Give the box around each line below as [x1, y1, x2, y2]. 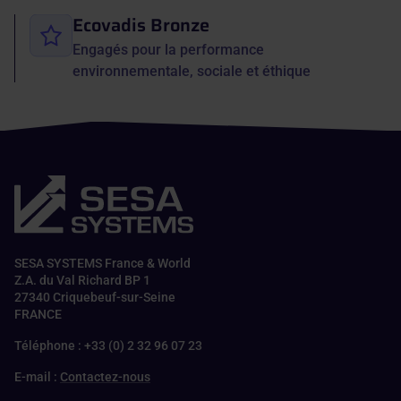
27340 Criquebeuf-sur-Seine [14, 289, 183, 304]
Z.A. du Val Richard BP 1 [14, 272, 158, 287]
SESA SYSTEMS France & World [14, 255, 198, 270]
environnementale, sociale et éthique [73, 62, 311, 80]
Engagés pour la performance [73, 40, 264, 58]
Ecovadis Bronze [73, 10, 209, 39]
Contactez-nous [60, 369, 150, 384]
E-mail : [14, 369, 60, 384]
